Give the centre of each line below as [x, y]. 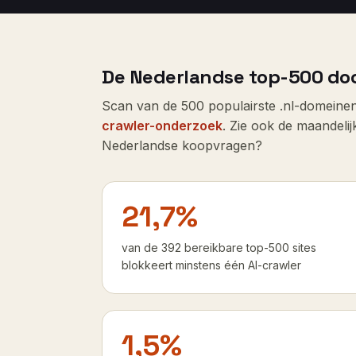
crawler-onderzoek [162, 125]
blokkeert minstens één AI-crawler [211, 265]
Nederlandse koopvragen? [182, 145]
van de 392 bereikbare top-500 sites [219, 247]
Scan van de [141, 105]
